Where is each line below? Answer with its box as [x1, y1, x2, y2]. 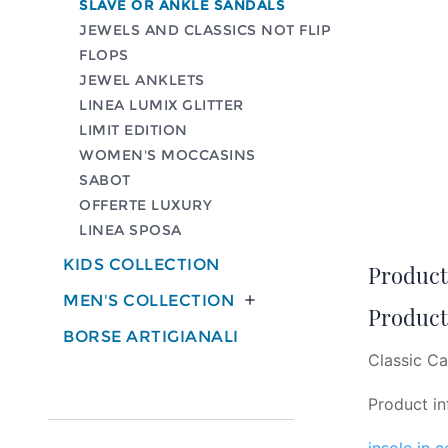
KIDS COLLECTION [63, 254, 220, 274]
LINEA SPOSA [79, 220, 182, 239]
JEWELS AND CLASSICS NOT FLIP [79, 20, 331, 39]
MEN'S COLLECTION [63, 290, 234, 310]
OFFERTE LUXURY [79, 195, 212, 214]
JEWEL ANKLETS [79, 70, 205, 89]
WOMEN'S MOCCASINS [79, 145, 256, 164]
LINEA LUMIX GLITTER [79, 95, 244, 114]
